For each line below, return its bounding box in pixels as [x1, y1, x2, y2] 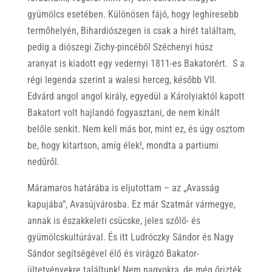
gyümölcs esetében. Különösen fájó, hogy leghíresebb [27, 8, 239, 20]
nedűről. [27, 155, 59, 168]
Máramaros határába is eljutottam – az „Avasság [27, 182, 219, 194]
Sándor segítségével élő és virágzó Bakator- [27, 247, 199, 259]
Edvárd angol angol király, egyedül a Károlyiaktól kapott [27, 90, 245, 102]
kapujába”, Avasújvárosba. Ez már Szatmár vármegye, [27, 198, 236, 210]
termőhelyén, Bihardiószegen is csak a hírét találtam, [27, 24, 236, 36]
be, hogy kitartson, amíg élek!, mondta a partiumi [27, 139, 219, 151]
